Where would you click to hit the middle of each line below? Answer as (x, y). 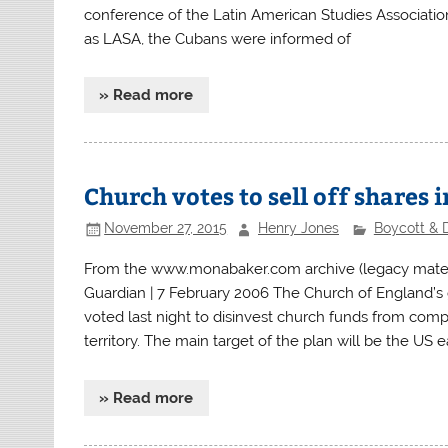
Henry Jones (298, 228)
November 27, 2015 (166, 228)
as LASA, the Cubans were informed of (218, 38)
